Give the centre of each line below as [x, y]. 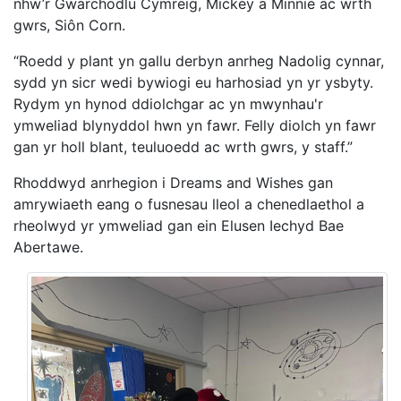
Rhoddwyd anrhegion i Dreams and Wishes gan [173, 182]
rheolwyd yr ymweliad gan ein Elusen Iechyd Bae [179, 225]
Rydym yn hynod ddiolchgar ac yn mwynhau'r [168, 103]
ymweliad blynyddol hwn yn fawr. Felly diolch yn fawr [195, 125]
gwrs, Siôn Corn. [69, 25]
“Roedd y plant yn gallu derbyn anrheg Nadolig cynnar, [199, 60]
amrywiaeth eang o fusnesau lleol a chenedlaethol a [189, 204]
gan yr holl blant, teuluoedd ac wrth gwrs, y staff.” [183, 146]
